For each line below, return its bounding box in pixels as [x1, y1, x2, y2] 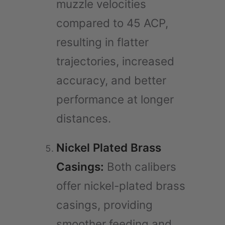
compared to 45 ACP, [56, 16, 168, 30]
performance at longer [56, 92, 174, 106]
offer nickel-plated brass [56, 178, 185, 192]
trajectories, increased [56, 54, 174, 68]
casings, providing [56, 197, 153, 211]
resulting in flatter [56, 35, 149, 49]
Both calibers [104, 159, 176, 173]
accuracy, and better [56, 73, 166, 87]
